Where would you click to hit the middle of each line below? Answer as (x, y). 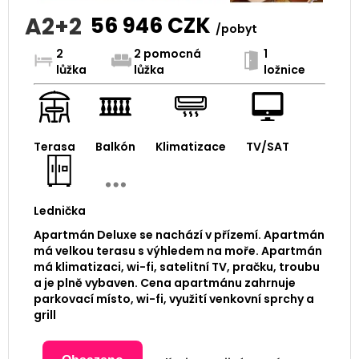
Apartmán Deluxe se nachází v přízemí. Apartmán (179, 234)
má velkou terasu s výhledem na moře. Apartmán (177, 250)
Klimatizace (190, 146)
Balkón (115, 146)
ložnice (284, 69)
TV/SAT (267, 146)
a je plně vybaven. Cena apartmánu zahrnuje (164, 282)
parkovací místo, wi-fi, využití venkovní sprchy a (173, 298)
